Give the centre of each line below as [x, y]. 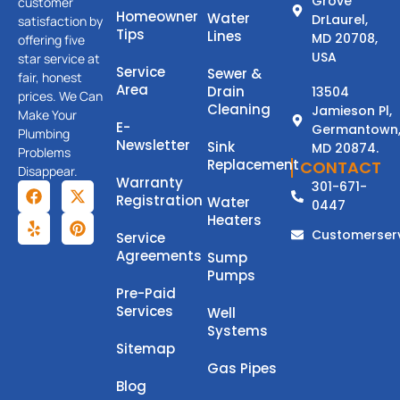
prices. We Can [60, 96]
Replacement [253, 164]
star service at [59, 58]
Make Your [47, 114]
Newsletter [153, 145]
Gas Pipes [242, 368]
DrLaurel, [339, 19]
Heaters [234, 220]
